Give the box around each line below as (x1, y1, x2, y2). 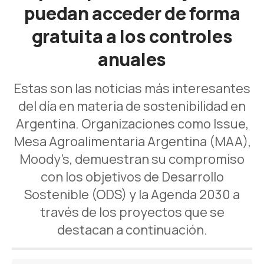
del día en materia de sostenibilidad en (18, 97, 246, 115)
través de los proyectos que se (39, 203, 225, 222)
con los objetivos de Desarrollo (40, 168, 224, 186)
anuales (98, 47, 166, 72)
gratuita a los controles (31, 24, 233, 49)
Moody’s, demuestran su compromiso (19, 150, 245, 169)
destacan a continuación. (57, 221, 207, 239)
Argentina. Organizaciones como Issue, (15, 115, 249, 133)
